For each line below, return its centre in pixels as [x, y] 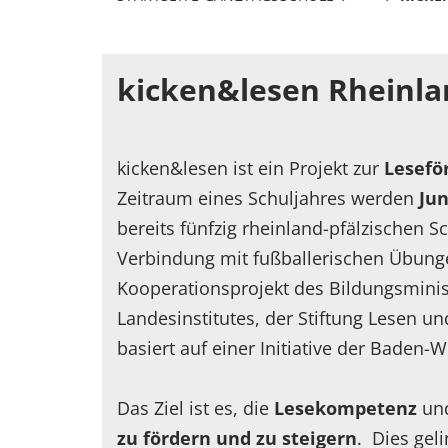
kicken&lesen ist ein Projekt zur [250, 168]
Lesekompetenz [348, 408]
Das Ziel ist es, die [195, 408]
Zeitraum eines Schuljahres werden [268, 198]
